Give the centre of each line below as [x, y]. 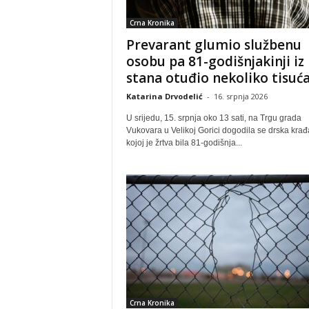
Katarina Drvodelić [164, 96]
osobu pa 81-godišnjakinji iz [215, 61]
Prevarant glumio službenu [213, 45]
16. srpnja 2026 [240, 96]
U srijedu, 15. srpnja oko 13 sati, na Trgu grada [213, 118]
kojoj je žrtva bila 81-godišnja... [184, 143]
